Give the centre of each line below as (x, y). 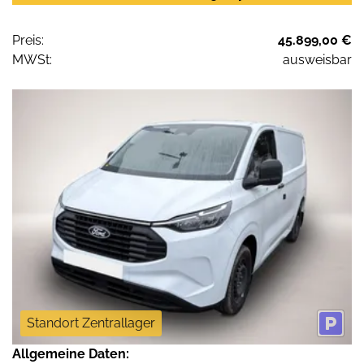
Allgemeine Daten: (71, 353)
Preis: (28, 41)
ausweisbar (317, 60)
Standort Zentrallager (91, 323)
